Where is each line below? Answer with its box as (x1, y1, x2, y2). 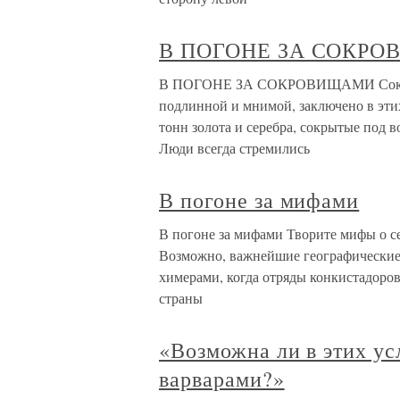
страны (159, 288, 203, 307)
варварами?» (159, 364, 285, 393)
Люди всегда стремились (159, 138, 310, 157)
